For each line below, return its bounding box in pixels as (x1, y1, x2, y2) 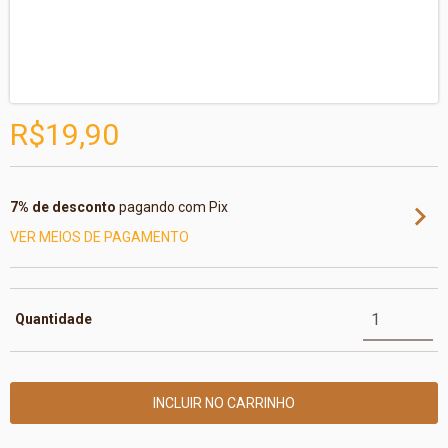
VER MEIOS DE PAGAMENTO (10, 229, 189, 245)
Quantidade (15, 311, 92, 327)
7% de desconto (10, 199, 116, 215)
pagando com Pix (116, 199, 228, 215)
